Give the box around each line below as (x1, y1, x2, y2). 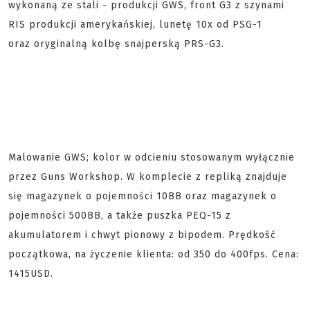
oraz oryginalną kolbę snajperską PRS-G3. (8, 38, 224, 50)
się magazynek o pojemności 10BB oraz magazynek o (8, 190, 277, 202)
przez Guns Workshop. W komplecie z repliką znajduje (8, 171, 287, 183)
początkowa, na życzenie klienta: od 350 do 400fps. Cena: (8, 248, 299, 260)
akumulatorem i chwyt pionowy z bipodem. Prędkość (8, 229, 276, 241)
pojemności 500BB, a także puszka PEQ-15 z (8, 210, 231, 221)
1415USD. (8, 268, 53, 280)
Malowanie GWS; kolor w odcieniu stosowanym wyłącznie (8, 152, 295, 163)
